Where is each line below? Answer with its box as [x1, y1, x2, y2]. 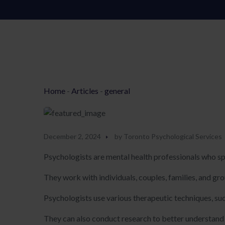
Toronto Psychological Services [124, 132, 222, 141]
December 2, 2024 [44, 132, 101, 141]
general [104, 86, 130, 95]
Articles [71, 86, 98, 95]
